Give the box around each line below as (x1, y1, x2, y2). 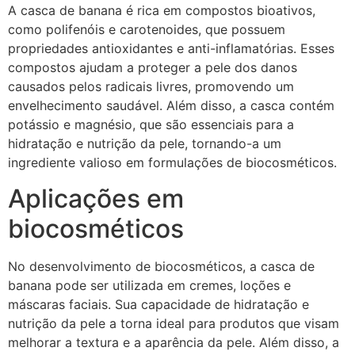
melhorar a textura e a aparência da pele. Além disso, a (8, 334, 339, 350)
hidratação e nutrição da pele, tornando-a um (8, 136, 281, 152)
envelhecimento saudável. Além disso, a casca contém (8, 97, 334, 114)
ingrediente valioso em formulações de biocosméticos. (8, 155, 337, 171)
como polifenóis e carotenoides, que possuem (8, 21, 285, 38)
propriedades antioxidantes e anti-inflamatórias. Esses (8, 40, 334, 57)
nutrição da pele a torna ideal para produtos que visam (8, 315, 339, 331)
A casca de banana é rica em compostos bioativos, (8, 2, 315, 19)
